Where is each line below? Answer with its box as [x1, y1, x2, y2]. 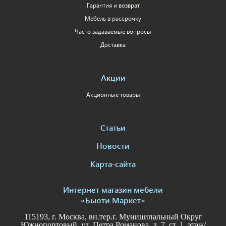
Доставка [100, 40, 126, 48]
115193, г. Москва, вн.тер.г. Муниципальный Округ [24, 212, 202, 221]
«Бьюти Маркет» [81, 194, 145, 205]
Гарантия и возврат [86, 1, 140, 9]
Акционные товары [86, 90, 140, 98]
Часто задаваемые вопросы [75, 27, 151, 35]
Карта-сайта [90, 158, 136, 169]
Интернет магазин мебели [63, 184, 163, 195]
